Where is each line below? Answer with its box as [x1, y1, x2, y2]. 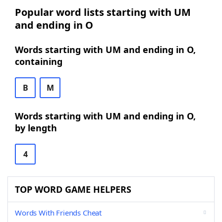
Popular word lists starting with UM [15, 5, 191, 19]
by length [15, 122, 57, 134]
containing [15, 55, 62, 67]
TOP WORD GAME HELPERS [15, 183, 131, 195]
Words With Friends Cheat [15, 208, 102, 218]
